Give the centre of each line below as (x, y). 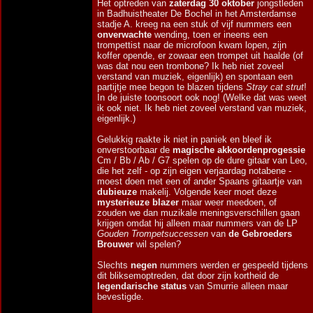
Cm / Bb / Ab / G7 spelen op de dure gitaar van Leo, (202, 160)
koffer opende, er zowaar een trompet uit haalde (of (200, 56)
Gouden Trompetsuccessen (153, 234)
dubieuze (117, 192)
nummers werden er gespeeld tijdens (233, 265)
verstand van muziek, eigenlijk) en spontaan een (195, 77)
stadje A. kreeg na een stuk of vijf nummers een (194, 24)
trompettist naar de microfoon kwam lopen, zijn (192, 45)
